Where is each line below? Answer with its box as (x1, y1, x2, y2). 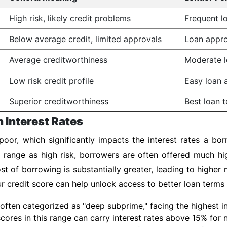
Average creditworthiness (9, 55, 107, 65)
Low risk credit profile (9, 75, 94, 86)
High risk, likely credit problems (9, 13, 131, 23)
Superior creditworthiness (9, 96, 108, 106)
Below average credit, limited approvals (9, 34, 162, 44)
